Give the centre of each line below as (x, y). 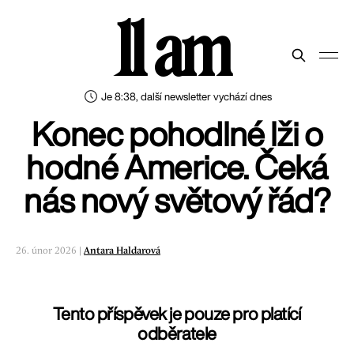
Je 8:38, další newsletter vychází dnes (186, 96)
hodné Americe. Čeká (177, 167)
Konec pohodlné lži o (177, 134)
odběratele (177, 334)
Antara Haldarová (122, 251)
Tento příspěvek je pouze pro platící (177, 314)
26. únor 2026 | (50, 251)
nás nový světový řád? (177, 200)
